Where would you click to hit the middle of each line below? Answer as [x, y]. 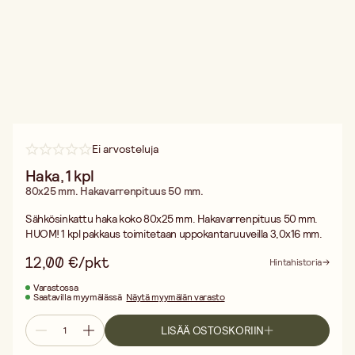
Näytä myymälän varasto [176, 297]
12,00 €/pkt [67, 262]
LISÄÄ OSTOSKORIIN [212, 330]
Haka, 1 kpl [60, 176]
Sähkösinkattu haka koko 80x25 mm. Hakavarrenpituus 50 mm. [172, 219]
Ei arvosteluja [126, 149]
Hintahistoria [295, 262]
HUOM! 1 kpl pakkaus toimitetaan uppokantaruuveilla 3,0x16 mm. [174, 234]
